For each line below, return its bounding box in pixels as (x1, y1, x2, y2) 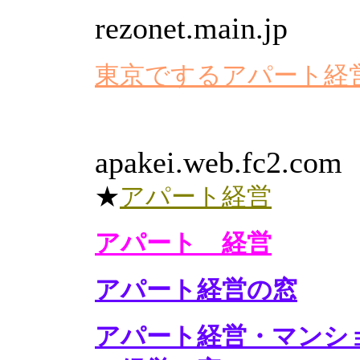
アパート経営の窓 (95, 276, 297, 304)
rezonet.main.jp (95, 11, 288, 45)
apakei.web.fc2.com (95, 145, 342, 179)
